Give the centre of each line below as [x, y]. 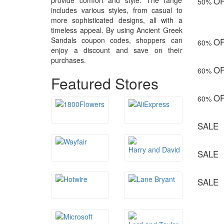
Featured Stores [105, 83]
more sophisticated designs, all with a [117, 20]
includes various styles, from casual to [117, 10]
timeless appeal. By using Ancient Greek [117, 30]
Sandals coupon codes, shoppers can [117, 40]
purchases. [68, 60]
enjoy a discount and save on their [117, 50]
